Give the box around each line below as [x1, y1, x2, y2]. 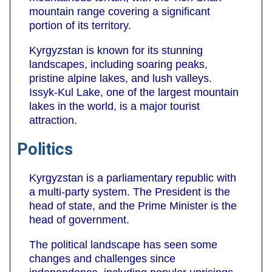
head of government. [29, 213, 129, 226]
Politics [17, 139, 73, 159]
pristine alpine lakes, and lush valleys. [29, 72, 212, 85]
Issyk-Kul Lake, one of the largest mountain [29, 86, 239, 99]
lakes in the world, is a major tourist [29, 100, 200, 113]
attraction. [29, 114, 77, 127]
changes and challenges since [29, 252, 175, 265]
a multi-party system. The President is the [29, 185, 230, 198]
